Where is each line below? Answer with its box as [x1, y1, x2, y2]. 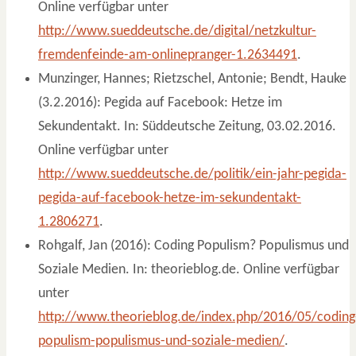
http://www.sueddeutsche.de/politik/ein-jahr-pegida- [38, 166, 346, 182]
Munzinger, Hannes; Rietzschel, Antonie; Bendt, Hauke [38, 71, 346, 87]
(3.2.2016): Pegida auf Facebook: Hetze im [38, 95, 282, 110]
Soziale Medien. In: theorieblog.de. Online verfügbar [38, 261, 339, 277]
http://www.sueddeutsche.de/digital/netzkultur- [38, 23, 316, 39]
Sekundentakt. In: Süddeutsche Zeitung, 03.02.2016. [38, 118, 336, 134]
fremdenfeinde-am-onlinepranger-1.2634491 [38, 47, 297, 63]
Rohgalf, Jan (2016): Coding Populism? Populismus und [38, 238, 349, 253]
